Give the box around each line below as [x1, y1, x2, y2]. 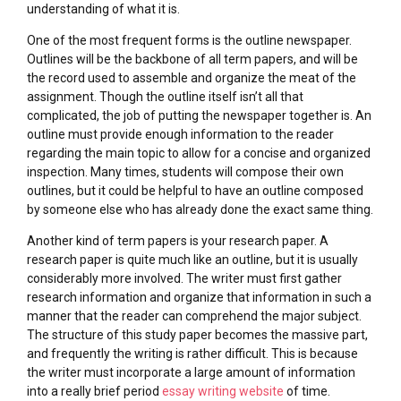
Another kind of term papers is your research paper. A [27, 234, 328, 248]
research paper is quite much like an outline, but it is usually [27, 252, 358, 267]
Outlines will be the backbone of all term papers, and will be [27, 52, 358, 66]
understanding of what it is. [27, 2, 180, 16]
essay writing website [162, 384, 284, 398]
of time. [284, 384, 330, 398]
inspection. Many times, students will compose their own [27, 165, 344, 179]
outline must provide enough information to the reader [27, 127, 334, 141]
